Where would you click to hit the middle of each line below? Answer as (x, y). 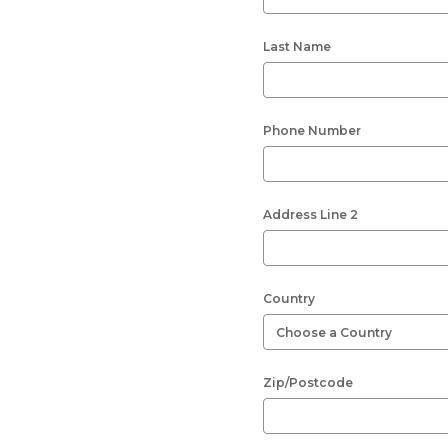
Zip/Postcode (308, 382)
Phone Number (312, 130)
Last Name (297, 46)
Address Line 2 (310, 214)
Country (289, 298)
